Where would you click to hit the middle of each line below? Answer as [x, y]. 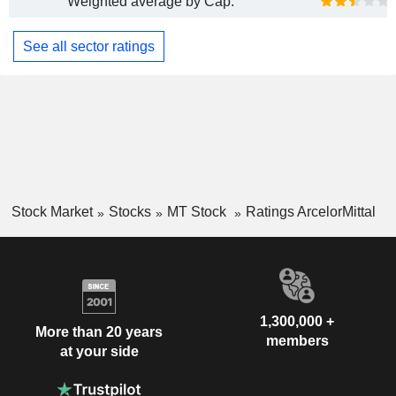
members [297, 340]
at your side [99, 352]
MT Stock [198, 212]
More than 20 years [99, 332]
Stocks [129, 212]
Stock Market [52, 212]
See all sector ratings [89, 46]
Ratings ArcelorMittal [310, 212]
